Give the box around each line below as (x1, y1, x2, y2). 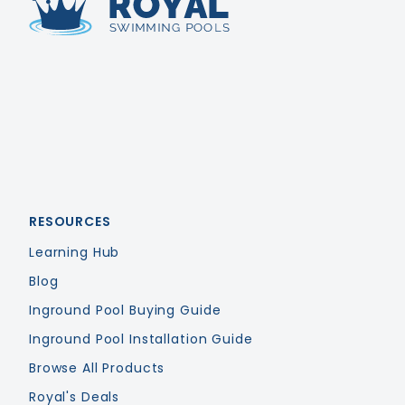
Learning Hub (29, 243, 120, 261)
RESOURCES (29, 212, 111, 231)
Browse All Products (29, 359, 165, 377)
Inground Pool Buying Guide (29, 301, 221, 319)
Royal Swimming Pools (28, 36, 199, 57)
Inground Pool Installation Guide (29, 330, 253, 348)
